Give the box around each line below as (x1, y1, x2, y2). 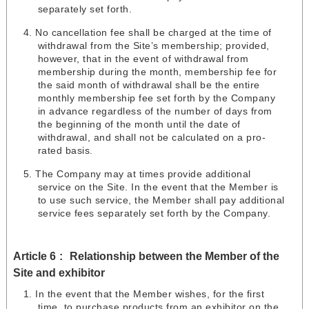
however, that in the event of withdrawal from (37, 53, 249, 65)
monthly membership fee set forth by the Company (37, 92, 276, 104)
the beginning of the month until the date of (37, 119, 241, 130)
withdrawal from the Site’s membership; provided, (37, 40, 270, 52)
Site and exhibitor (12, 266, 105, 279)
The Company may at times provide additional (35, 168, 251, 180)
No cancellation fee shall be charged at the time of (35, 27, 272, 39)
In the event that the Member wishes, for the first (35, 288, 265, 300)
